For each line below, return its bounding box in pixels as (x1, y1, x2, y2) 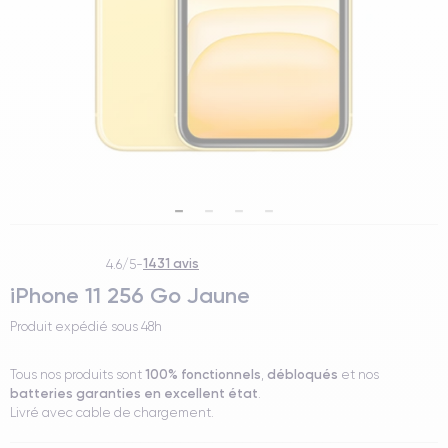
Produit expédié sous (10, 319, 141, 334)
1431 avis (143, 255, 199, 271)
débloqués (267, 366, 338, 382)
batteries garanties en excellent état (10, 385, 258, 401)
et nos (338, 367, 379, 382)
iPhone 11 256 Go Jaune (10, 282, 250, 309)
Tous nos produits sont (10, 367, 145, 382)
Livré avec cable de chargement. (10, 405, 214, 420)
